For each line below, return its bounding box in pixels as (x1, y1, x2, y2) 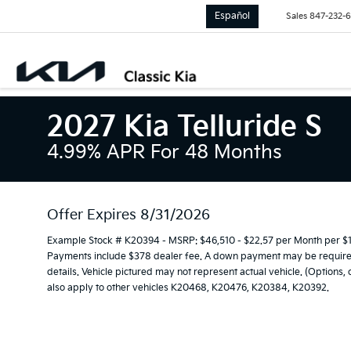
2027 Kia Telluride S (47, 110, 322, 144)
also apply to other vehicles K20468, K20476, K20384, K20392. (47, 282, 329, 294)
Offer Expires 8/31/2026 (47, 207, 210, 223)
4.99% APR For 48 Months (47, 141, 282, 164)
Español (214, 9, 250, 22)
